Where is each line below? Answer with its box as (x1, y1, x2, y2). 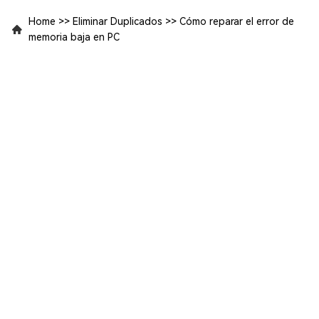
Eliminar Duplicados (73, 16, 162, 28)
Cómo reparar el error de (179, 16, 294, 28)
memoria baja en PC (28, 31, 120, 43)
